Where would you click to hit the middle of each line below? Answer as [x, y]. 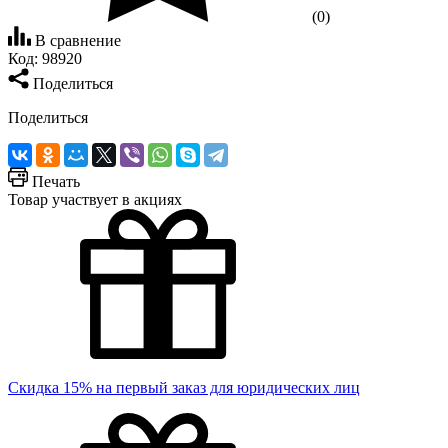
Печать [56, 181]
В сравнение [78, 40]
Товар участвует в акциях [95, 199]
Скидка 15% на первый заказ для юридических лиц [184, 387]
